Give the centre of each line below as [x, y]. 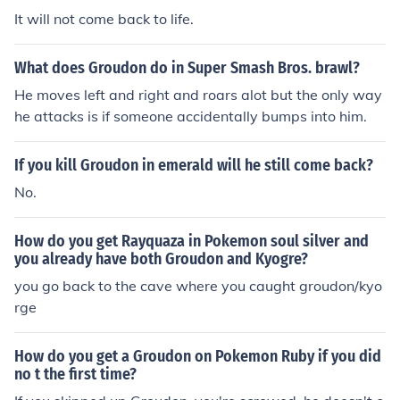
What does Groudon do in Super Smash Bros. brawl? [187, 68]
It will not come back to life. [104, 19]
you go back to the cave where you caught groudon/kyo [198, 286]
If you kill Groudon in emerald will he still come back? [194, 165]
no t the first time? [75, 374]
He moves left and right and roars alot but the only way [198, 95]
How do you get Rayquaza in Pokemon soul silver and [192, 241]
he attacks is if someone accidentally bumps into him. [191, 116]
